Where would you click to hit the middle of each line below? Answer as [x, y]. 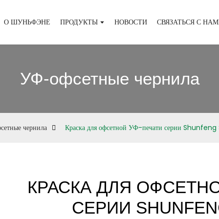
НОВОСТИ [131, 22]
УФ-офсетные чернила [109, 78]
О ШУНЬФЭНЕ [27, 22]
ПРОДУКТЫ [79, 22]
